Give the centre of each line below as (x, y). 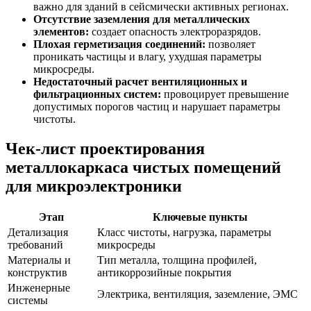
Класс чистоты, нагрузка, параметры (184, 233)
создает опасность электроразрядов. (175, 31)
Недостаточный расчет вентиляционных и (140, 81)
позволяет (230, 44)
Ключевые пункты (200, 217)
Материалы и (39, 260)
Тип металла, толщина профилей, (177, 260)
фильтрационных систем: (97, 94)
